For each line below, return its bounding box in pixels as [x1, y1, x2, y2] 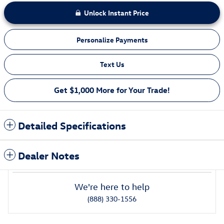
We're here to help [74, 181, 149, 192]
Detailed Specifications [18, 118, 126, 132]
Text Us [99, 59, 124, 69]
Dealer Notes [18, 148, 79, 162]
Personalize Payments [76, 34, 148, 44]
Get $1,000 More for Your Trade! [54, 85, 170, 95]
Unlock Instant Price [83, 8, 149, 18]
